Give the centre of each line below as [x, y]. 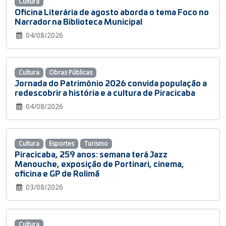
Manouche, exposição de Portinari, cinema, [99, 163]
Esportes [62, 144]
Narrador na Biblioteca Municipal [78, 21]
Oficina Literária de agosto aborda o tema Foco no [112, 11]
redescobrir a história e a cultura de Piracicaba [105, 92]
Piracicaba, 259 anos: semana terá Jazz [91, 154]
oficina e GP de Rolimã [57, 173]
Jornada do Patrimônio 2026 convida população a [111, 83]
